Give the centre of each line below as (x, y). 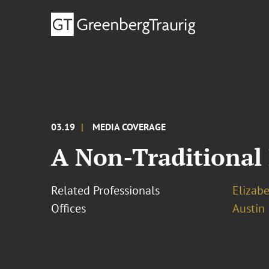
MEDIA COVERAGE (129, 127)
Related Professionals (106, 190)
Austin (248, 208)
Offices (69, 208)
